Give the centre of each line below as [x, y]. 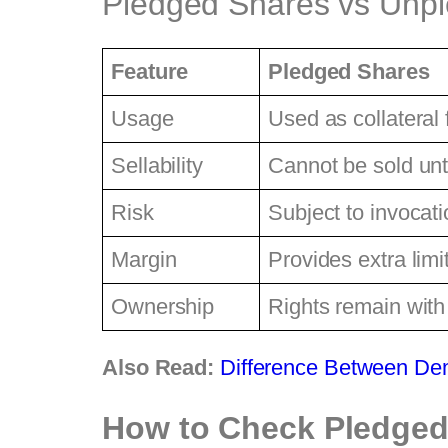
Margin [144, 260]
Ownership [163, 307]
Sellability [157, 166]
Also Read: [158, 368]
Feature [150, 72]
